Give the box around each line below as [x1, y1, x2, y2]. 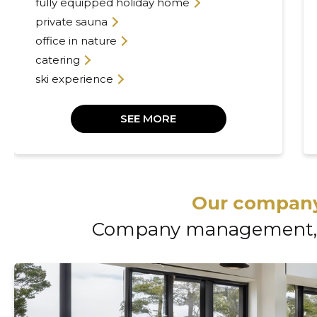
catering [35, 52, 80, 67]
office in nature [35, 33, 117, 47]
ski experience [35, 71, 113, 86]
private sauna [35, 14, 108, 28]
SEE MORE [120, 111, 177, 125]
